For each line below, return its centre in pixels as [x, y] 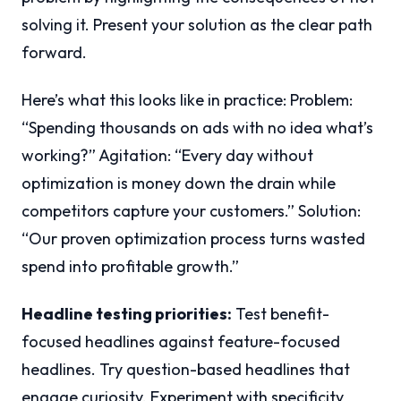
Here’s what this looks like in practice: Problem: [187, 100]
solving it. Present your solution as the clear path [197, 25]
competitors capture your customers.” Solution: [191, 211]
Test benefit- [281, 314]
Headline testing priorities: [127, 314]
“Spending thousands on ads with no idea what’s [197, 128]
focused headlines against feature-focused [181, 342]
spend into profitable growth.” [130, 267]
